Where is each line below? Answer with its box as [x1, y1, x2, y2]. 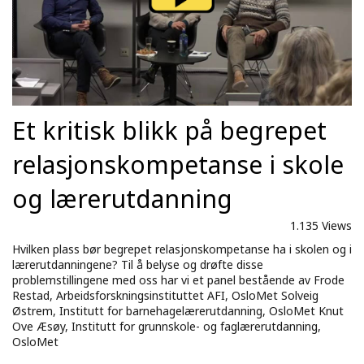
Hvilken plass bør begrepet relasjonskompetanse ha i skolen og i [12, 241, 352, 258]
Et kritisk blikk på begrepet [12, 114, 327, 148]
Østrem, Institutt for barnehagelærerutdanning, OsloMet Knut [12, 303, 344, 319]
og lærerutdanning [12, 182, 232, 216]
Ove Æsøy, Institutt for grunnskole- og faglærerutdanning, [12, 318, 321, 335]
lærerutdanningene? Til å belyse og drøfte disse [12, 257, 263, 273]
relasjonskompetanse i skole [12, 148, 344, 182]
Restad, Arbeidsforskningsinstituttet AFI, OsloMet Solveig [12, 288, 318, 304]
